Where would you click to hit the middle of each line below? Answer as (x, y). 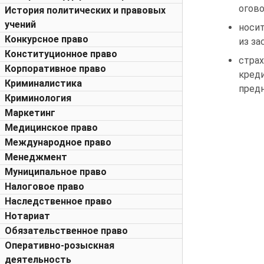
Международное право (58, 142)
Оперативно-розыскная (60, 245)
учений (20, 24)
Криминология (38, 98)
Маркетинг (30, 113)
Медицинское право (51, 128)
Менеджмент (36, 157)
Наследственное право (58, 201)
